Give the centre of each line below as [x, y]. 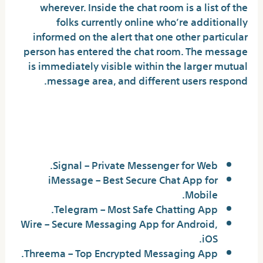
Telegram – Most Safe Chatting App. [136, 208]
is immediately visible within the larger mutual [138, 65]
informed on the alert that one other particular [140, 35]
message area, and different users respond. [147, 79]
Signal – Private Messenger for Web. [135, 164]
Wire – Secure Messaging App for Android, [119, 222]
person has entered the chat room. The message [135, 50]
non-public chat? [187, 134]
